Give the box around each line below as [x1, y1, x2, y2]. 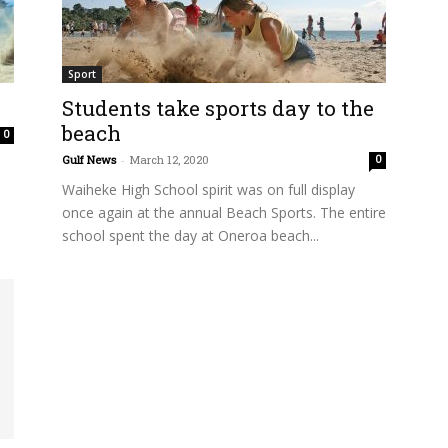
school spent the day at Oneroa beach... [62, 226, 319, 245]
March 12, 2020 [130, 152, 209, 167]
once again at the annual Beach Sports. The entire [62, 203, 386, 222]
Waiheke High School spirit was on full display [62, 180, 355, 199]
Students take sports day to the [62, 94, 374, 122]
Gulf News [62, 152, 116, 167]
